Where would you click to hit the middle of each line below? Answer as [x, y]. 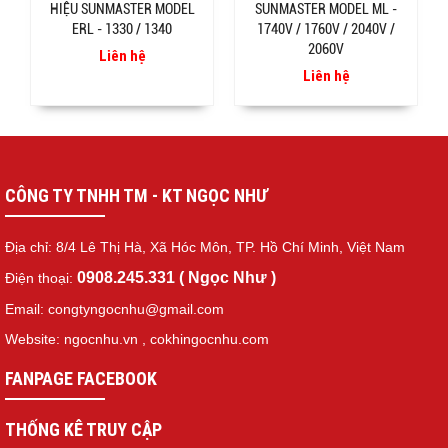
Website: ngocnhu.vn [71, 339]
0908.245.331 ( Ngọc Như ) [176, 278]
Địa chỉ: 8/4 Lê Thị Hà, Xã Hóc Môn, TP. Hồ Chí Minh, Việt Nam [205, 247]
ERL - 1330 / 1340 [122, 29]
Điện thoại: [41, 278]
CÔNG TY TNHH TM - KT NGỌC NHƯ [136, 196]
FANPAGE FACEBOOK [81, 379]
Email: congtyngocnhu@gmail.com [114, 309]
